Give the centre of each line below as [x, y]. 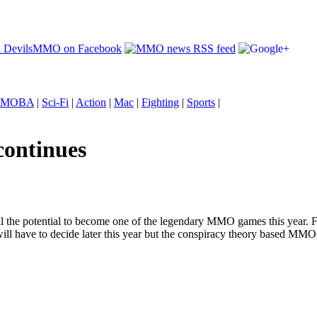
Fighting [160, 102]
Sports [201, 102]
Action [91, 102]
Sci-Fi [55, 102]
